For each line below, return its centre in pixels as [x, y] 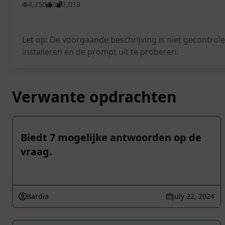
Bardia [38, 196]
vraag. [36, 151]
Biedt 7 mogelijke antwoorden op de [111, 137]
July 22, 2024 [193, 196]
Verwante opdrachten [94, 97]
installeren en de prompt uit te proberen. [100, 52]
